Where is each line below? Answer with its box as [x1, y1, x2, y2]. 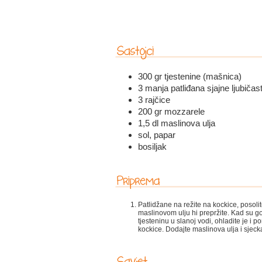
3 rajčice [137, 95, 170, 105]
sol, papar [137, 130, 175, 140]
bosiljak [137, 142, 167, 151]
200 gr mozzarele [137, 106, 205, 116]
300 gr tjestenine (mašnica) [137, 71, 242, 81]
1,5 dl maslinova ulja [137, 118, 215, 128]
